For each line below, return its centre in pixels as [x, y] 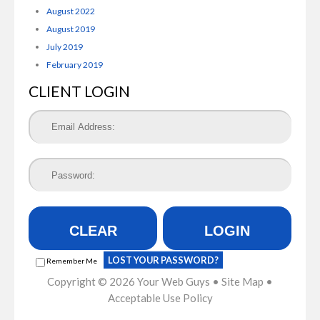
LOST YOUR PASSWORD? [163, 260]
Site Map [242, 281]
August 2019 [71, 29]
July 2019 [65, 46]
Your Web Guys [174, 281]
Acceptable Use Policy [160, 297]
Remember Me [71, 260]
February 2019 [75, 64]
